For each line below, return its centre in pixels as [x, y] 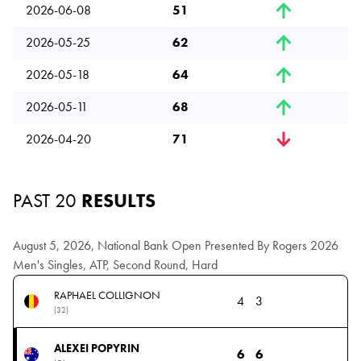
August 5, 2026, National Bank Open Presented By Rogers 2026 [176, 246]
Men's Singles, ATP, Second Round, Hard [115, 265]
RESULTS [116, 201]
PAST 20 [45, 201]
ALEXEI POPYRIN [96, 348]
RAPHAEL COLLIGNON [107, 295]
